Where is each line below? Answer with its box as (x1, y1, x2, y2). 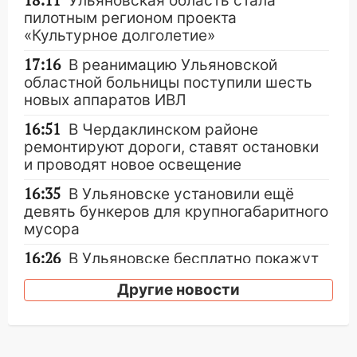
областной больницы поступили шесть (24, 73, 312, 92)
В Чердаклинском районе (69, 120, 258, 139)
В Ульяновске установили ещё (69, 185, 294, 204)
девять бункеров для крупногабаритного (24, 202, 328, 222)
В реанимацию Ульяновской (69, 56, 277, 75)
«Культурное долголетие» (24, 26, 215, 45)
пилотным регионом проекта (24, 9, 237, 28)
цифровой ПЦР (24, 331, 133, 351)
